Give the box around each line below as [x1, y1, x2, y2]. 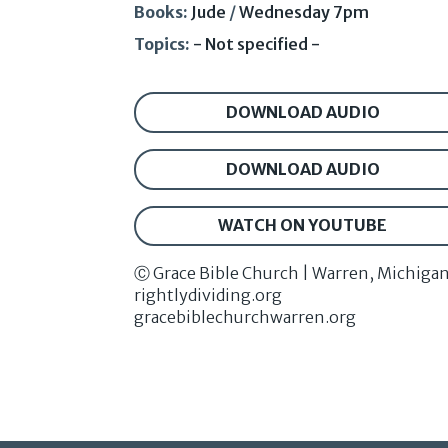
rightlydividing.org [134, 285, 283, 306]
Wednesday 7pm [239, 2, 370, 23]
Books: [134, 2, 189, 23]
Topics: [134, 34, 191, 55]
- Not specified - [193, 34, 321, 55]
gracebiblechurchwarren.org [134, 307, 357, 328]
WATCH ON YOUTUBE [218, 215, 388, 236]
